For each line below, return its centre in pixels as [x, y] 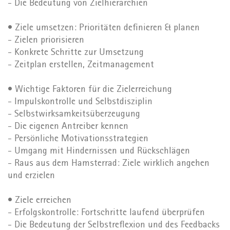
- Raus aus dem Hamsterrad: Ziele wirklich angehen [109, 164]
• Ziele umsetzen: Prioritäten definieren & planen [104, 28]
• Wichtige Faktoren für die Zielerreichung [90, 90]
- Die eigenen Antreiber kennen [68, 127]
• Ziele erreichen [40, 201]
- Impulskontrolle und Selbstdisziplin [80, 102]
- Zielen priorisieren [46, 41]
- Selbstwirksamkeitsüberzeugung [74, 114]
